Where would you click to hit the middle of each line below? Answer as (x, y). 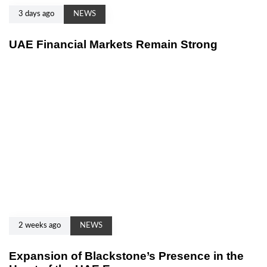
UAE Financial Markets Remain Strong (113, 44)
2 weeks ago (40, 225)
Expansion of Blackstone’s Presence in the (126, 256)
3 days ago (36, 14)
